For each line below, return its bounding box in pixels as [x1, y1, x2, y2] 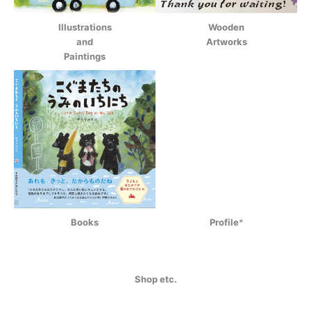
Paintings [64, 50, 106, 62]
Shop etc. [134, 274, 177, 285]
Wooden [208, 21, 244, 33]
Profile [209, 217, 239, 228]
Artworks [205, 35, 247, 47]
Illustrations [58, 21, 112, 33]
